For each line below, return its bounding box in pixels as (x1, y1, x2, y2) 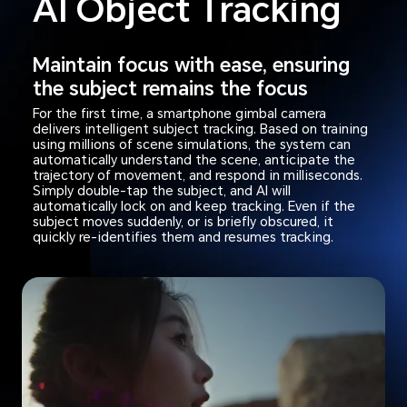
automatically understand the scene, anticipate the (32, 152, 355, 167)
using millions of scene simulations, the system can (32, 136, 351, 152)
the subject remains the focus (32, 76, 308, 100)
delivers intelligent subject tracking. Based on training (32, 121, 368, 136)
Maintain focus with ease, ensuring (32, 53, 350, 76)
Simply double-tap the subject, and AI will (32, 183, 291, 198)
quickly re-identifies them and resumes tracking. (32, 229, 333, 244)
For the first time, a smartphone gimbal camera (32, 105, 326, 121)
